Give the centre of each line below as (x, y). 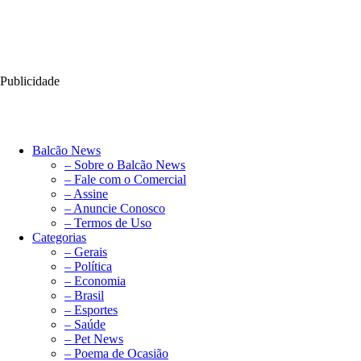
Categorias (59, 238)
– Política (88, 267)
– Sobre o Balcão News (125, 165)
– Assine (86, 194)
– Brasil (84, 296)
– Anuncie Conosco (115, 209)
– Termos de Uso (108, 223)
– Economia (95, 281)
